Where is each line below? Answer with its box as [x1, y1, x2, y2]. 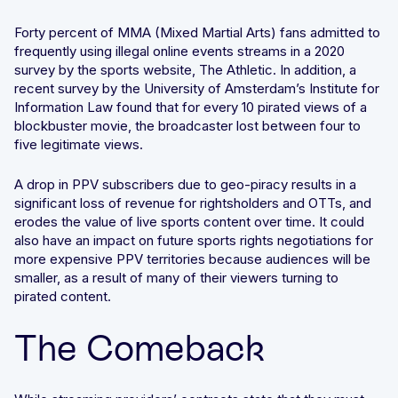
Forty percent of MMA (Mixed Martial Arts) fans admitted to [14, 23, 380, 41]
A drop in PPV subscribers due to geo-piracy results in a [14, 175, 356, 193]
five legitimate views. [14, 135, 143, 153]
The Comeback [14, 326, 265, 369]
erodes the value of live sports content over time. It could [14, 212, 364, 230]
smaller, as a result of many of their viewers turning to [14, 268, 338, 286]
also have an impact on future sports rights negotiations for [14, 231, 373, 249]
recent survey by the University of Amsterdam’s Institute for [14, 79, 379, 97]
